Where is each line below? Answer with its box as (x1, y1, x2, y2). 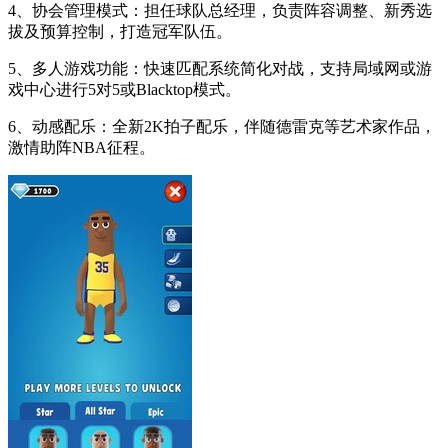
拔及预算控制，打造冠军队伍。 (8, 23, 232, 41)
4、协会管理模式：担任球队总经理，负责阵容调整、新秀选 (8, 2, 432, 20)
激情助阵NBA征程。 (8, 139, 155, 157)
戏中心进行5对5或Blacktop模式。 (8, 81, 241, 99)
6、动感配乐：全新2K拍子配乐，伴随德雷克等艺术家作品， (8, 118, 436, 136)
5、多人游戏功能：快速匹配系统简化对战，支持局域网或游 (8, 60, 432, 78)
